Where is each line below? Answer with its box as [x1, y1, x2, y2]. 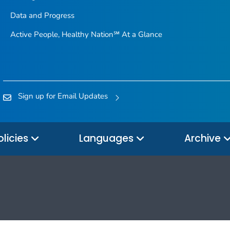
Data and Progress [10, 10, 74, 21]
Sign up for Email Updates [18, 90, 108, 101]
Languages [79, 131, 136, 145]
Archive [184, 131, 223, 145]
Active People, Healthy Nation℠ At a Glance [10, 29, 162, 40]
